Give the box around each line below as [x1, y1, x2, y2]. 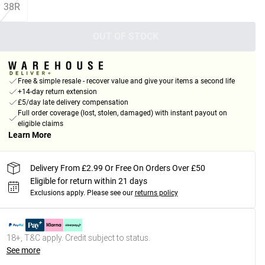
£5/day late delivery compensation [17, 98, 128, 107]
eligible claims [17, 119, 63, 128]
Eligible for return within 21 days [30, 176, 147, 186]
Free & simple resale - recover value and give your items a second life [17, 77, 235, 86]
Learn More [8, 130, 51, 140]
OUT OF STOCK [93, 31, 159, 42]
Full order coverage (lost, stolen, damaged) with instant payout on [17, 109, 227, 118]
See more [6, 245, 40, 256]
